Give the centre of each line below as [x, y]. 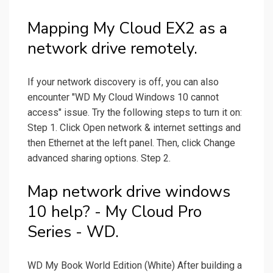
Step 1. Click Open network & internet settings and [134, 128]
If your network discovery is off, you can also [123, 82]
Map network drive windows [129, 192]
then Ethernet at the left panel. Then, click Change [131, 143]
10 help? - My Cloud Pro [115, 212]
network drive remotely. [112, 49]
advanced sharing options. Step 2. [99, 158]
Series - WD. [73, 232]
